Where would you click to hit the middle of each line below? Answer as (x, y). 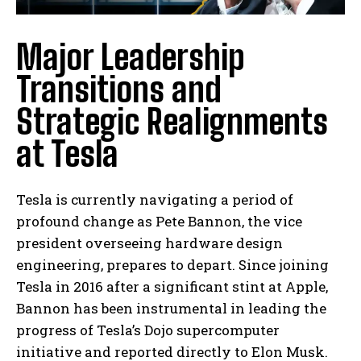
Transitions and (119, 90)
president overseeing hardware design (149, 243)
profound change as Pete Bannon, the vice (159, 222)
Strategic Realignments (172, 122)
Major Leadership (131, 58)
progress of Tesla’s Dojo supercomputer (148, 330)
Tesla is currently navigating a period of (155, 200)
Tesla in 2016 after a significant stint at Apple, (172, 287)
